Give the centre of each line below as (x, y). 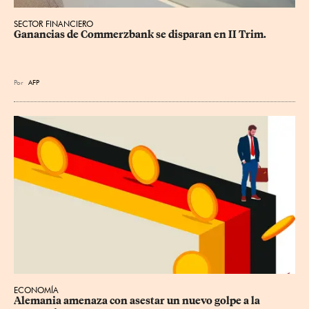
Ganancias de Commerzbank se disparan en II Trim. (140, 34)
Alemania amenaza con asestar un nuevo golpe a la (138, 301)
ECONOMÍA (36, 290)
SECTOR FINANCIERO (53, 23)
